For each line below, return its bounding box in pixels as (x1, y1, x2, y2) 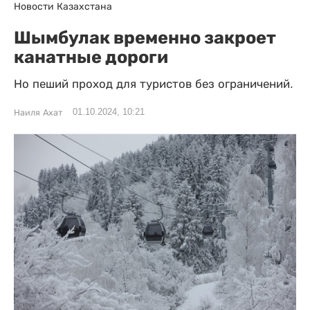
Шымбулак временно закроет (14, 27, 276, 48)
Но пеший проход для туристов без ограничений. (14, 77, 293, 91)
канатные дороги (14, 46, 168, 67)
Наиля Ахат (14, 108, 62, 118)
